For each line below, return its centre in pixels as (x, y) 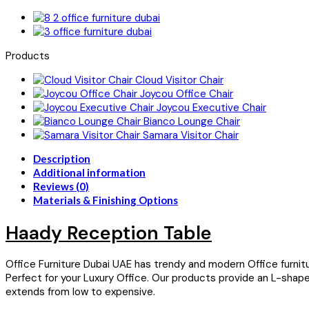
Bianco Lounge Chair (192, 122)
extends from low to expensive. (80, 291)
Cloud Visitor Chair (179, 80)
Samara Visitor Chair (191, 136)
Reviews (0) (61, 187)
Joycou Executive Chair (211, 108)
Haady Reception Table (109, 232)
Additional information (89, 173)
